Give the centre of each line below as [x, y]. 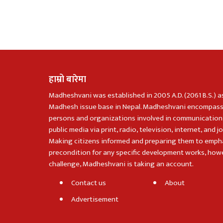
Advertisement [95, 200]
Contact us [89, 183]
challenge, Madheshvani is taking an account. [121, 164]
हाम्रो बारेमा [67, 80]
